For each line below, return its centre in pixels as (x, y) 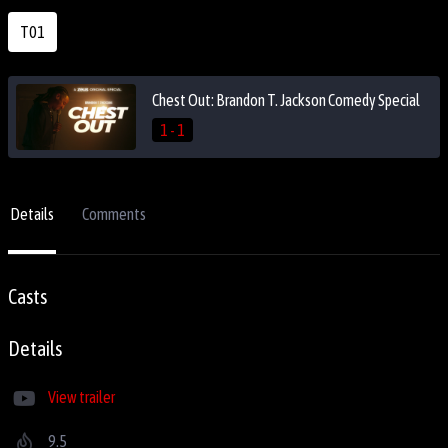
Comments (114, 213)
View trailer (81, 396)
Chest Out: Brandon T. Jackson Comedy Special (286, 100)
